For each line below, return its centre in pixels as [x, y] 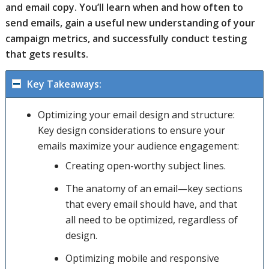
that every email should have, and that [151, 204]
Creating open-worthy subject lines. [145, 166]
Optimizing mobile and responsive [142, 258]
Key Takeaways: [64, 84]
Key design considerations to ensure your [131, 131]
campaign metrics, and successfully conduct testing [126, 38]
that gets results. [47, 54]
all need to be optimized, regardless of [151, 220]
